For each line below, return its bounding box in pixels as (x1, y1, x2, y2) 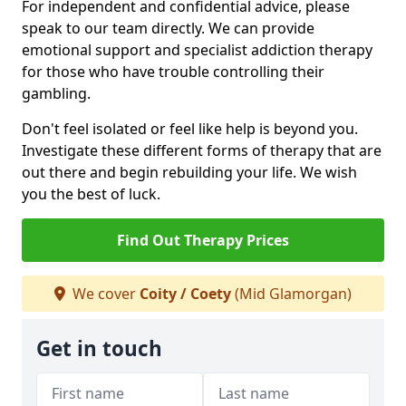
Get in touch (36, 334, 162, 363)
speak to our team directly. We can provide (22, 18, 314, 39)
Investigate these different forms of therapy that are (22, 140, 382, 161)
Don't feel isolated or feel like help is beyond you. (22, 119, 358, 140)
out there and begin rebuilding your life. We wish (22, 162, 357, 183)
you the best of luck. (22, 184, 160, 205)
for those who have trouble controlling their (22, 62, 324, 82)
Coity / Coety (140, 284, 231, 304)
